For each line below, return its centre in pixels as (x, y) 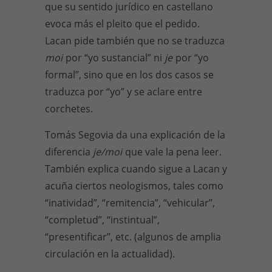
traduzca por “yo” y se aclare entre (124, 92)
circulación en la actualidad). (110, 254)
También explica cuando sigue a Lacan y (136, 169)
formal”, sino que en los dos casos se (129, 75)
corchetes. (69, 109)
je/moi (109, 152)
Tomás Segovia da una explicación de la (135, 135)
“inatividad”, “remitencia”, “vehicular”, (130, 203)
